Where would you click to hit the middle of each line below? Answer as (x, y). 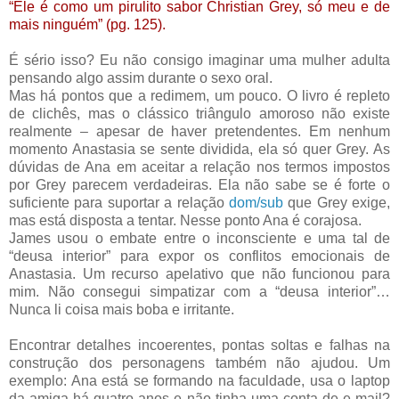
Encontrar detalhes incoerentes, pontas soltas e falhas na (199, 346)
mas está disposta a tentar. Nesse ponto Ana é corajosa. (185, 221)
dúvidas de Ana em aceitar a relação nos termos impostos (199, 167)
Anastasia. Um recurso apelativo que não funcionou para (199, 274)
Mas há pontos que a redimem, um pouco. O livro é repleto (199, 96)
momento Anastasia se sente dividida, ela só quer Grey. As (199, 150)
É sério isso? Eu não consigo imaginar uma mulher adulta (199, 61)
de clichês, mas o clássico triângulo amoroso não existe (199, 114)
